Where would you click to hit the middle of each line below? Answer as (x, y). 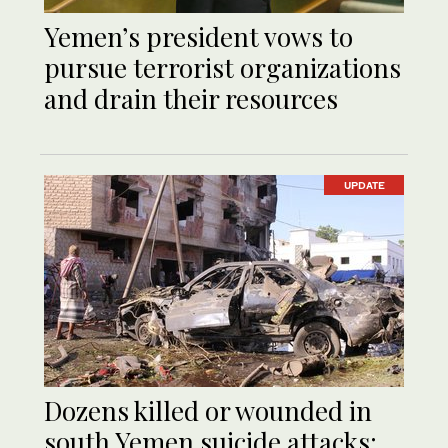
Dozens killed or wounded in (208, 410)
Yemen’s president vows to (198, 36)
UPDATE (364, 184)
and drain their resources (191, 98)
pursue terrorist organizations (222, 67)
